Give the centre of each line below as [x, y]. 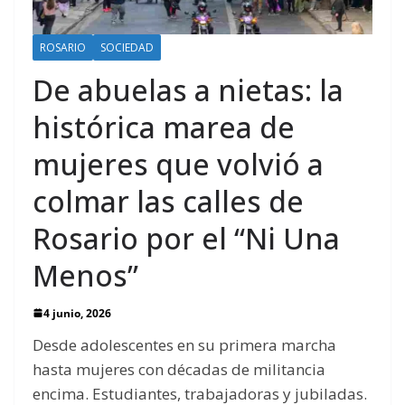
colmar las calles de [168, 201]
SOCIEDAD [127, 47]
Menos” [85, 275]
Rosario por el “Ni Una [186, 238]
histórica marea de [164, 127]
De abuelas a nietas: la [188, 89]
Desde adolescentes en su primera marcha [184, 344]
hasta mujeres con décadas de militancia [179, 369]
